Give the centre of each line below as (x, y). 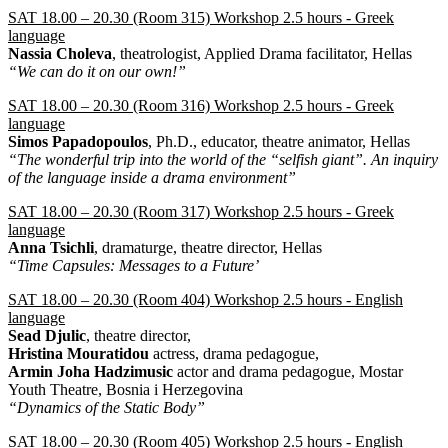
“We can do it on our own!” (97, 72)
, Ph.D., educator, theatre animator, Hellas (279, 142)
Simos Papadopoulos (78, 142)
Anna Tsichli (51, 248)
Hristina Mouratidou (80, 354)
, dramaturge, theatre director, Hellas (208, 248)
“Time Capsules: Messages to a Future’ (133, 266)
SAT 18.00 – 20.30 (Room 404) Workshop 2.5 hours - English (205, 300)
